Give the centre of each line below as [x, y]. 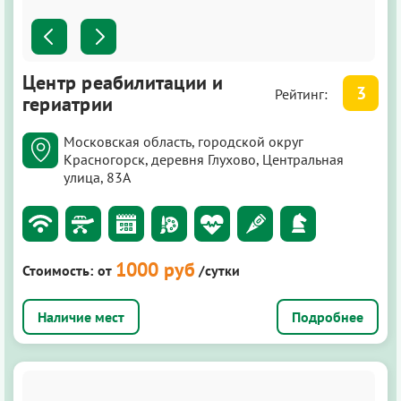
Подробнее [328, 317]
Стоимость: [58, 270]
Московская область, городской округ [183, 141]
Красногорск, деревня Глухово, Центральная [204, 159]
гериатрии [68, 104]
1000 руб [155, 269]
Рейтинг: [303, 94]
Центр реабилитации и [123, 82]
